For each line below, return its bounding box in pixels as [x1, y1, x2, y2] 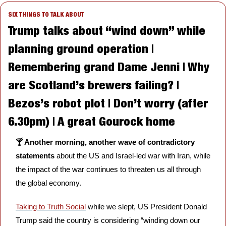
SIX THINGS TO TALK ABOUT [8, 10, 84, 18]
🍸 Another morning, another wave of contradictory [16, 137, 195, 146]
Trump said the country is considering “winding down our [16, 215, 200, 224]
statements [16, 151, 56, 160]
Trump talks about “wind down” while [8, 23, 205, 37]
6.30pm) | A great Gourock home [8, 114, 175, 128]
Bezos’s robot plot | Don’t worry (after [8, 95, 208, 110]
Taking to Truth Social [16, 202, 86, 211]
